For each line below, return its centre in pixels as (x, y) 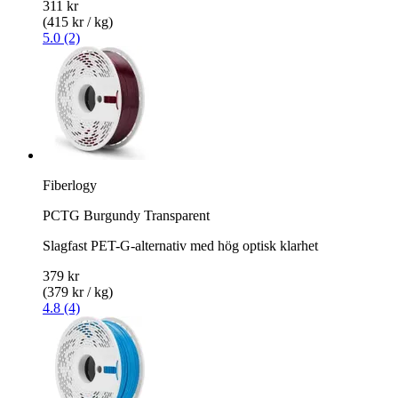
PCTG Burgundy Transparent (126, 215)
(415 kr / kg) (78, 21)
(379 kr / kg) (78, 291)
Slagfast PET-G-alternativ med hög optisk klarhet (180, 245)
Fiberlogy (70, 185)
